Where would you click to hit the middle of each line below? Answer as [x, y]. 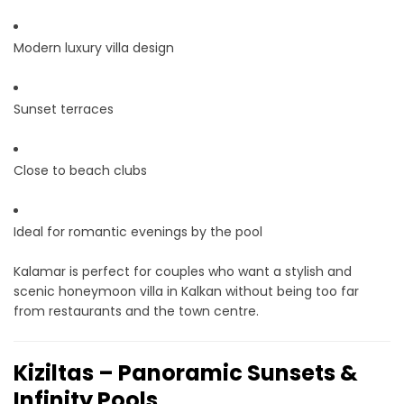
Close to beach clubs [80, 171]
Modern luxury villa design [94, 48]
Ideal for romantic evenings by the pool [138, 232]
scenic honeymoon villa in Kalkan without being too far [186, 292]
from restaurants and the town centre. [136, 312]
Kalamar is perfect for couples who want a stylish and [183, 272]
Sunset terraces [64, 110]
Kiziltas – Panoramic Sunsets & [186, 373]
